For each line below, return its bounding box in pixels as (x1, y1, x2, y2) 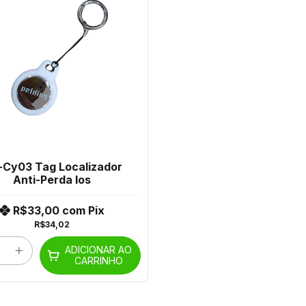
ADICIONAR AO (65, 244, 133, 256)
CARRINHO (74, 255, 123, 267)
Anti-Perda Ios (12, 173, 91, 187)
